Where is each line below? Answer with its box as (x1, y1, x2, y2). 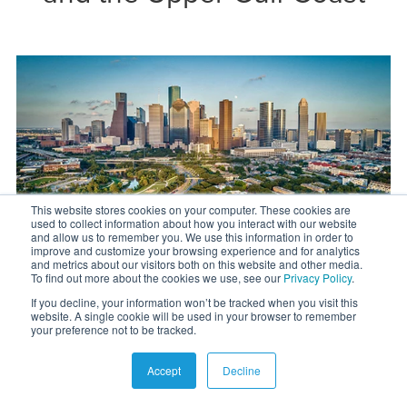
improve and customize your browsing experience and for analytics (31, 243, 360, 258)
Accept (146, 362, 181, 378)
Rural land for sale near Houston (50, 327, 357, 361)
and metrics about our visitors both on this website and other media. (31, 256, 362, 272)
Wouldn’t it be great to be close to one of (15, 375, 340, 403)
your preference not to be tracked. (31, 322, 196, 337)
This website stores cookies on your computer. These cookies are (31, 202, 351, 217)
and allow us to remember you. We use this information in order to (31, 229, 353, 244)
